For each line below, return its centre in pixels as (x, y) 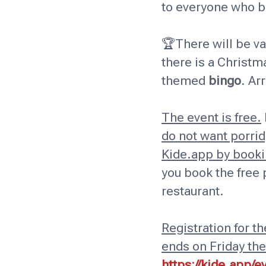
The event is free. (211, 117)
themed (185, 80)
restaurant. (193, 191)
